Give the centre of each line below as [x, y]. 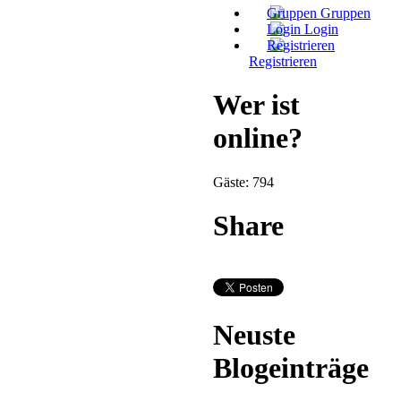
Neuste [254, 335]
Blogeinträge [291, 368]
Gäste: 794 [243, 182]
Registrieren [283, 61]
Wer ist [256, 105]
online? [258, 138]
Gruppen [346, 13]
